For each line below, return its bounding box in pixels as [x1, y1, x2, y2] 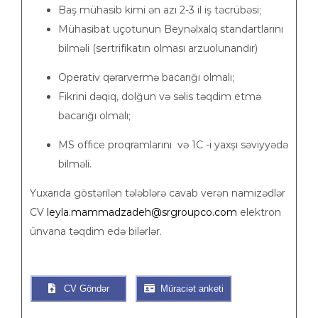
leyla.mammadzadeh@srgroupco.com [47, 206, 237, 219]
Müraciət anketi [154, 283, 224, 294]
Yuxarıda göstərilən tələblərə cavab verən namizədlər [30, 187, 285, 199]
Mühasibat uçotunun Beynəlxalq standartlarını [58, 23, 283, 35]
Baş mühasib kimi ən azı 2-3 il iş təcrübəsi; [58, 4, 261, 16]
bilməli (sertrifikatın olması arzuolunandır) [58, 42, 258, 55]
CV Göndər [57, 283, 109, 294]
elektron [237, 206, 281, 219]
